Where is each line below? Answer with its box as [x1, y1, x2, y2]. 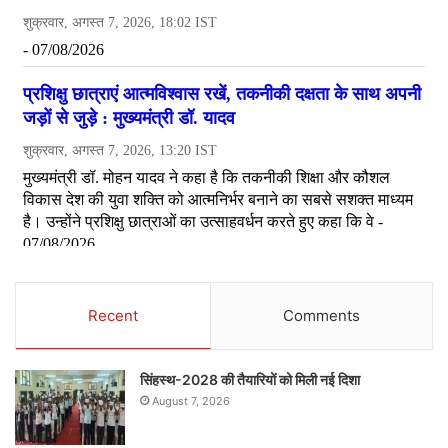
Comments [283, 306, 360, 326]
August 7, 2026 [152, 394, 230, 409]
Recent [88, 306, 138, 326]
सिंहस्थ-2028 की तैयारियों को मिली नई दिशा [140, 371, 360, 389]
